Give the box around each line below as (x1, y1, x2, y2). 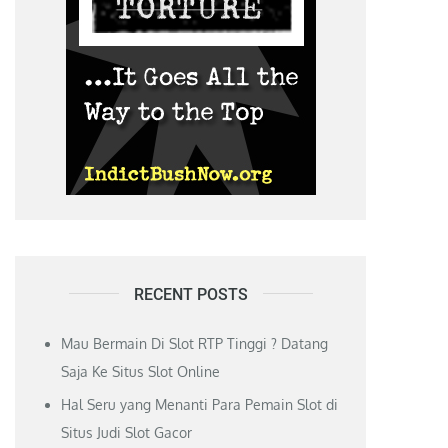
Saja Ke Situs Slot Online (61, 362, 221, 380)
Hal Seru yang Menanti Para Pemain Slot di (61, 395, 339, 413)
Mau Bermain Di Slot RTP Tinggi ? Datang (61, 334, 329, 352)
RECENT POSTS (133, 284, 248, 304)
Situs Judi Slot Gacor (61, 423, 193, 441)
